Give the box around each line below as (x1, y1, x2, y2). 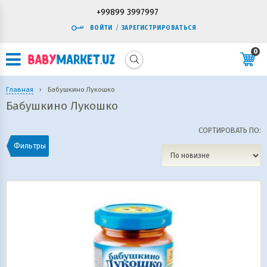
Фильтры (14, 141, 46, 150)
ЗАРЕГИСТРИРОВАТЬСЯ (121, 24, 197, 32)
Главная (6, 85, 33, 94)
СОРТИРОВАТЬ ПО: (198, 125, 261, 135)
